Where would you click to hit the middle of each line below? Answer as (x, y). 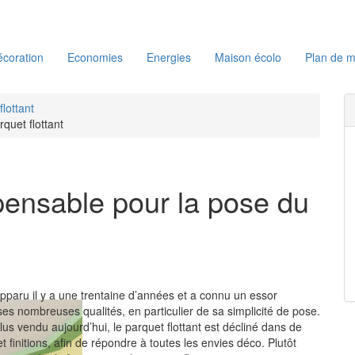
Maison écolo (248, 57)
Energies (169, 57)
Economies (95, 57)
